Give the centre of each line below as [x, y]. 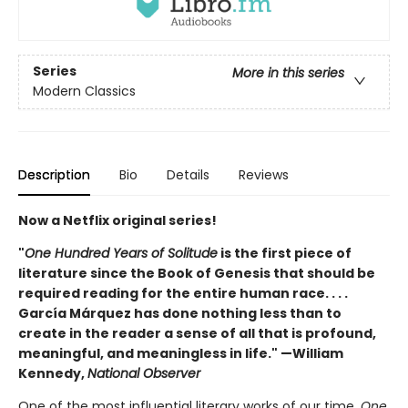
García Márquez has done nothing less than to [180, 314]
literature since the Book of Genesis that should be [197, 274]
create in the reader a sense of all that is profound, [197, 334]
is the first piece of [285, 254]
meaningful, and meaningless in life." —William [181, 354]
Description [54, 175]
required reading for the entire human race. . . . [183, 294]
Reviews [264, 175]
